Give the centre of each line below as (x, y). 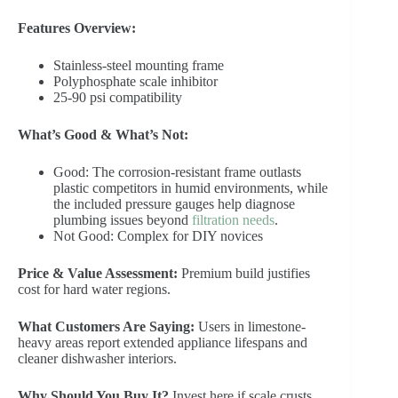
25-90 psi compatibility (118, 98)
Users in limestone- (250, 327)
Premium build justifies (244, 274)
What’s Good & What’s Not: (103, 135)
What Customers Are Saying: (106, 327)
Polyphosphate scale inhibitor (135, 82)
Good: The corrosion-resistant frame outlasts (177, 172)
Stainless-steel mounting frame (139, 66)
